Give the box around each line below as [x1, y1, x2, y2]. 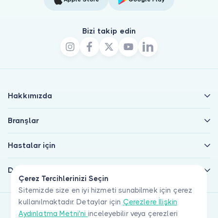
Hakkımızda [8, 91, 52, 100]
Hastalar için [8, 140, 55, 150]
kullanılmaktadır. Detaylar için [18, 198, 123, 206]
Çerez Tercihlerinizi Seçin [18, 174, 109, 183]
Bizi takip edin [82, 26, 136, 36]
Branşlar [8, 115, 39, 125]
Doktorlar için [8, 165, 59, 175]
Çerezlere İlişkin [123, 198, 178, 206]
